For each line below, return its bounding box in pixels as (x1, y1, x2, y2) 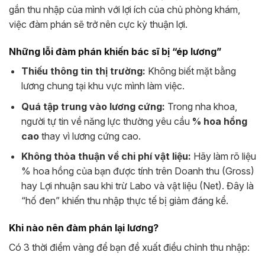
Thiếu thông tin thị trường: (21, 65, 146, 77)
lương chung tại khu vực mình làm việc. (21, 80, 185, 92)
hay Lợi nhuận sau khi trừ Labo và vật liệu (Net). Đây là (21, 180, 254, 192)
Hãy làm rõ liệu (190, 150, 256, 163)
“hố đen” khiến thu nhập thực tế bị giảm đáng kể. (21, 195, 228, 207)
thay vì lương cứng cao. (38, 130, 141, 142)
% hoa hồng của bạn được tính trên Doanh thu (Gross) (21, 165, 254, 177)
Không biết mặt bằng (145, 65, 236, 77)
